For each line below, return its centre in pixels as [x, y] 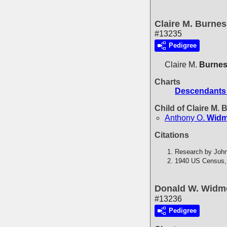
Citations [172, 135]
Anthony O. [185, 118]
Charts [167, 82]
